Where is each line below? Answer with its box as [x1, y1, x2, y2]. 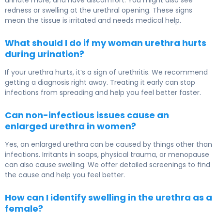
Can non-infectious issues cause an [5, 109, 169, 122]
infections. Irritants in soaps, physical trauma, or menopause [5, 150, 209, 160]
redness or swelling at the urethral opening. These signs [5, 5, 192, 15]
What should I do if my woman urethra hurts [5, 37, 206, 49]
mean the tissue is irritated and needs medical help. [5, 15, 181, 26]
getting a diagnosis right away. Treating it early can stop [5, 77, 195, 88]
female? [5, 202, 43, 215]
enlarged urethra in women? [5, 120, 136, 133]
